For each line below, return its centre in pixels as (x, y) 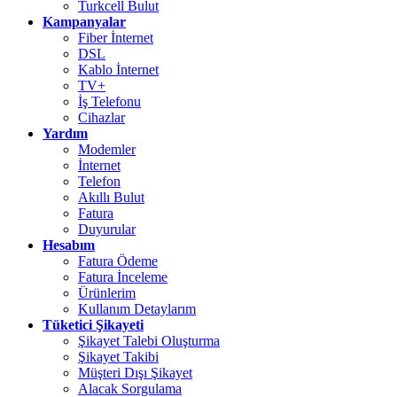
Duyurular (107, 229)
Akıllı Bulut (111, 197)
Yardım (65, 133)
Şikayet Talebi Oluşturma (149, 340)
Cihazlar (101, 117)
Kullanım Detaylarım (137, 308)
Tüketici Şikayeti (93, 324)
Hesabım (69, 245)
